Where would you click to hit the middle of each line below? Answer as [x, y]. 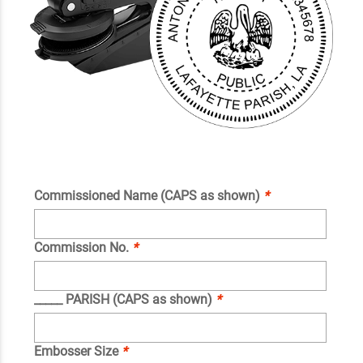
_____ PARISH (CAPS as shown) [124, 300]
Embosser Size [77, 352]
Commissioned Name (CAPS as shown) [148, 196]
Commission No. [83, 248]
